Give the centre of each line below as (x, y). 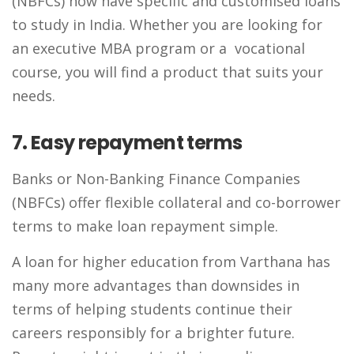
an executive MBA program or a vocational (158, 48)
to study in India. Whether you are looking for (167, 24)
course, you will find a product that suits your (168, 72)
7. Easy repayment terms (127, 143)
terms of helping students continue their (152, 309)
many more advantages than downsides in (156, 285)
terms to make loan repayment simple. (145, 226)
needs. (34, 96)
